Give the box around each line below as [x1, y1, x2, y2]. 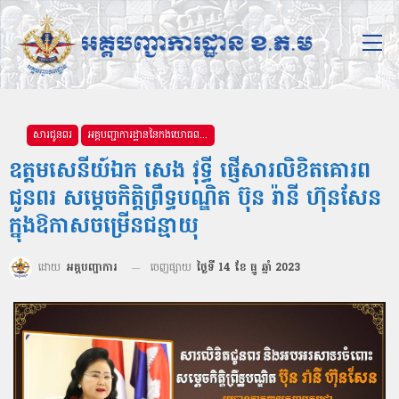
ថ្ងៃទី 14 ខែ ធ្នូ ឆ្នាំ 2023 [197, 260, 300, 277]
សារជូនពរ [33, 127, 72, 143]
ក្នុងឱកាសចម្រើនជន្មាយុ [9, 212, 199, 243]
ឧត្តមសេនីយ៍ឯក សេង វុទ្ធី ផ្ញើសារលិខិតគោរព [9, 157, 370, 188]
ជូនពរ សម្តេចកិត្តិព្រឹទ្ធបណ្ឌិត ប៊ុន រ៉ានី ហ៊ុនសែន [9, 184, 381, 216]
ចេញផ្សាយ [151, 260, 195, 277]
